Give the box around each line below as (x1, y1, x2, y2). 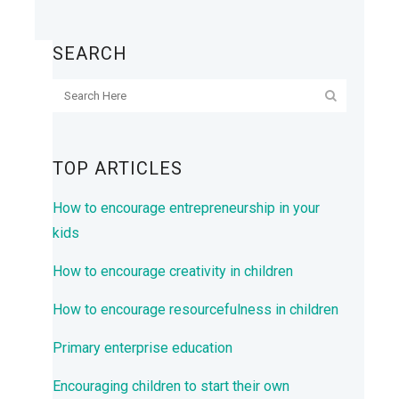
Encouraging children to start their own (53, 378, 289, 395)
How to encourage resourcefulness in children (53, 301, 338, 319)
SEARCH (53, 43, 127, 65)
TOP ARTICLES (53, 158, 183, 180)
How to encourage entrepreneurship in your (53, 199, 320, 217)
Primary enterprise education (53, 339, 232, 357)
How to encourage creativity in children (53, 263, 293, 281)
